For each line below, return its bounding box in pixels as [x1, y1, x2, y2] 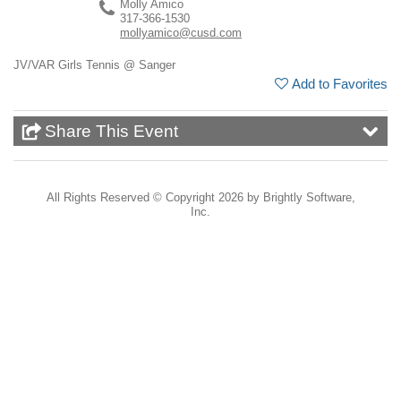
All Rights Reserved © [46, 191, 166, 205]
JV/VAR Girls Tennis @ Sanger [13, 58, 175, 73]
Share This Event [45, 121, 178, 141]
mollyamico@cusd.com [120, 26, 243, 40]
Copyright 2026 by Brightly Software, [165, 191, 355, 205]
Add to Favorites [292, 76, 388, 92]
